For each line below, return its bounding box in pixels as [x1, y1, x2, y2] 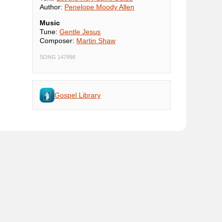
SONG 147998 [40, 54, 76, 60]
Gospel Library [55, 91, 101, 100]
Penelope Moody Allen [64, 3, 135, 11]
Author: [40, 3, 65, 11]
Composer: [40, 37, 77, 45]
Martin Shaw [76, 37, 116, 45]
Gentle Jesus [59, 28, 101, 36]
